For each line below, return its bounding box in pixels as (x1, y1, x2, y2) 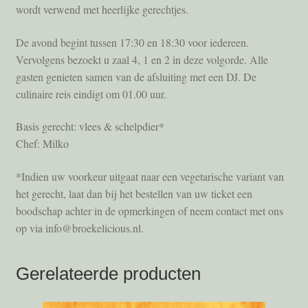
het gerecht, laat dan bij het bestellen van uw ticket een (15, 186, 252, 201)
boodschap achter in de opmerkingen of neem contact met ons (15, 203, 283, 218)
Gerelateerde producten (15, 263, 201, 283)
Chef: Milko (15, 136, 69, 151)
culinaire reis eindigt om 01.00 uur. (15, 86, 166, 101)
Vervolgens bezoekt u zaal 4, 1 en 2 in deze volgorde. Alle (15, 52, 268, 67)
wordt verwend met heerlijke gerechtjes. (15, 1, 188, 16)
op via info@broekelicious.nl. (15, 220, 144, 235)
